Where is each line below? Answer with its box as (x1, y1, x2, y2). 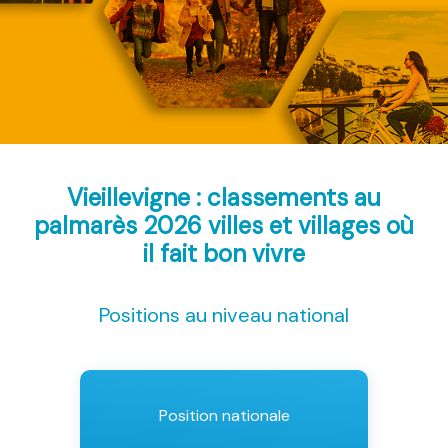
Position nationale (158, 405, 290, 427)
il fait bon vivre (143, 238, 305, 270)
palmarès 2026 (34, 210, 208, 242)
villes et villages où (208, 210, 414, 242)
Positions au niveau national (99, 302, 349, 329)
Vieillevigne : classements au (67, 182, 381, 214)
